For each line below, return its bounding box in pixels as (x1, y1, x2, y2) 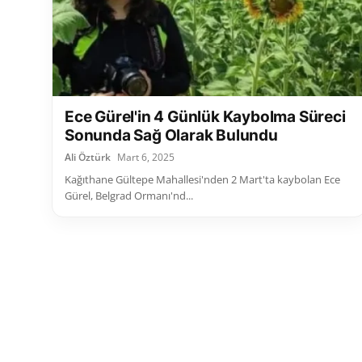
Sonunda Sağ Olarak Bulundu (65, 126, 278, 145)
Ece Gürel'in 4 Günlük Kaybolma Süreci (65, 107, 346, 127)
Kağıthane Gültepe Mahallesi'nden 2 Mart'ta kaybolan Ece (65, 172, 340, 187)
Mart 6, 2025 (117, 150, 175, 165)
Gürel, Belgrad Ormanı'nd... (65, 188, 193, 204)
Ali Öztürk (65, 150, 111, 165)
